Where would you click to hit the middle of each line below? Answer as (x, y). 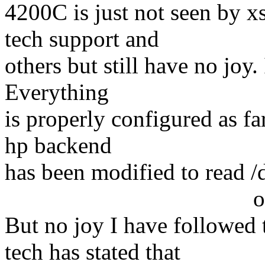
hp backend (58, 146)
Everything (57, 92)
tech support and (82, 39)
